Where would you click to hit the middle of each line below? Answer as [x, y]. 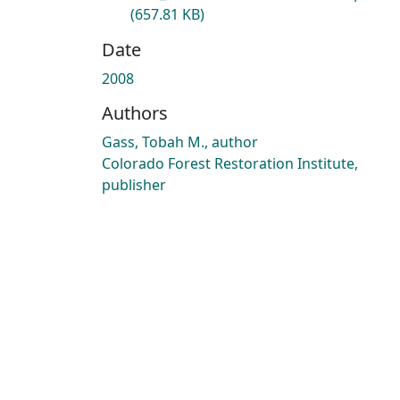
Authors [135, 112]
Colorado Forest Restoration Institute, [230, 163]
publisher [134, 184]
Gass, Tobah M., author [180, 142]
